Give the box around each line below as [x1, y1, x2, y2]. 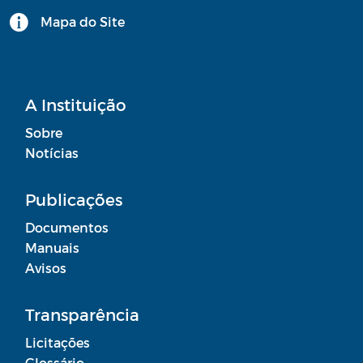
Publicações [25, 190, 122, 210]
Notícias [25, 145, 79, 161]
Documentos [25, 220, 109, 236]
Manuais [25, 240, 79, 256]
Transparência [25, 305, 139, 325]
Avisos [25, 260, 66, 276]
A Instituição [25, 95, 126, 115]
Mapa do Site [41, 14, 125, 30]
